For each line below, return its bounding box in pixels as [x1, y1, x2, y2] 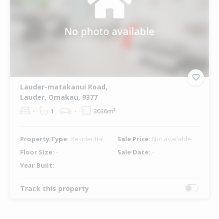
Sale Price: [117, 134, 152, 143]
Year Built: [20, 160, 56, 170]
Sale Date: [117, 147, 152, 156]
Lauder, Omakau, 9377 [20, 92, 98, 102]
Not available [152, 134, 191, 143]
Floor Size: [20, 147, 56, 156]
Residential [70, 134, 104, 143]
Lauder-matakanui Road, [20, 82, 108, 91]
